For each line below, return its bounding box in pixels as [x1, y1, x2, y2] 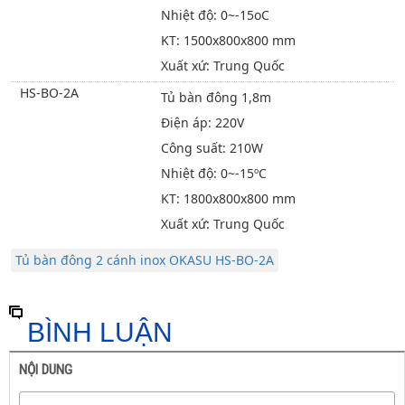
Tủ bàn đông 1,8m [160, 89, 271, 106]
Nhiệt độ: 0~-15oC [160, 6, 269, 24]
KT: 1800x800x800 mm [160, 190, 296, 207]
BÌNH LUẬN [27, 317, 173, 347]
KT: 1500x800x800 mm [160, 32, 296, 49]
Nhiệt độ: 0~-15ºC [160, 165, 267, 182]
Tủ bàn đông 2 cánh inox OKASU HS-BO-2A [14, 251, 274, 268]
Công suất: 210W [160, 139, 263, 156]
